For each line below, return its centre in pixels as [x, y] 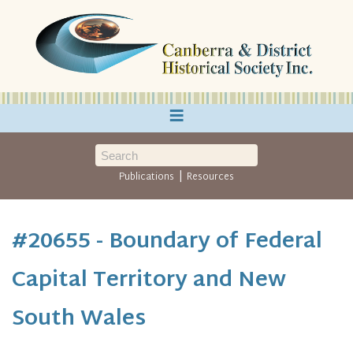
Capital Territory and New [149, 281]
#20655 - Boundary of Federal [167, 242]
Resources [210, 177]
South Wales [79, 320]
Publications [147, 177]
